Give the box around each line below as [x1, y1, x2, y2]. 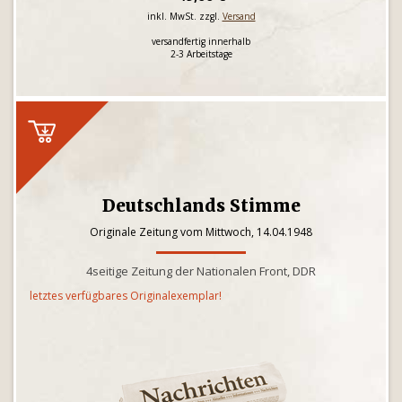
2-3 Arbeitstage [170, 48, 232, 60]
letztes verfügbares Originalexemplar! [30, 288, 222, 303]
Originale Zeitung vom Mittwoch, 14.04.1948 [90, 224, 312, 240]
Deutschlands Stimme [101, 195, 301, 216]
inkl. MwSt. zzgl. [146, 10, 223, 22]
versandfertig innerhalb [152, 35, 250, 48]
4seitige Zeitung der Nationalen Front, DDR [86, 263, 316, 279]
